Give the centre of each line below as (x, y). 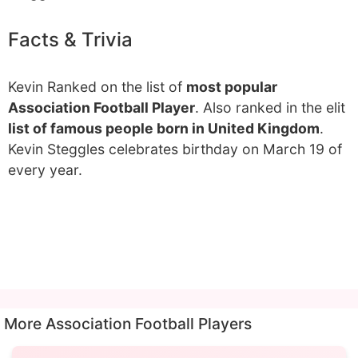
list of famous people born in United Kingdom (164, 128)
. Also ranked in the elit (270, 107)
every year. (45, 170)
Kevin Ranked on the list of (97, 87)
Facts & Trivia (70, 40)
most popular (232, 87)
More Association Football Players (128, 324)
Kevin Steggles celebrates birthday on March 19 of (175, 149)
